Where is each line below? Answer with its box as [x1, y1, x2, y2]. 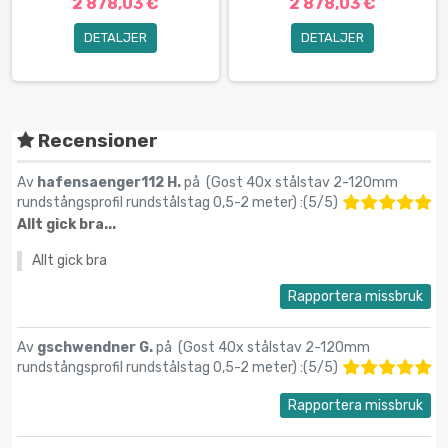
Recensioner [34, 129, 158, 152]
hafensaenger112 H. [37, 173, 184, 191]
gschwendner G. [37, 338, 156, 356]
